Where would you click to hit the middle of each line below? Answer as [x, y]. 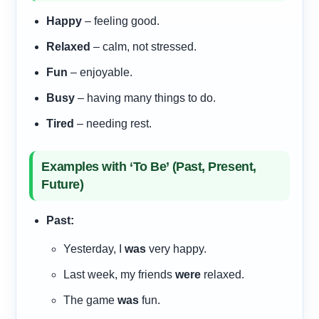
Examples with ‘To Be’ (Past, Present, [149, 167]
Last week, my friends [120, 275]
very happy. [177, 249]
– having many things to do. [146, 98]
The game [91, 300]
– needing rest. [113, 124]
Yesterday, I [94, 249]
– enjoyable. [100, 73]
